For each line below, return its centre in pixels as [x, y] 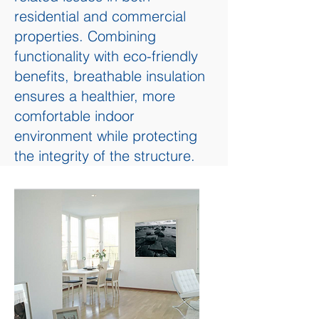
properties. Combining [85, 36]
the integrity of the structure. [105, 156]
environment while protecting [106, 136]
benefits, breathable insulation [110, 76]
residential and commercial [100, 16]
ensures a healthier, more [95, 96]
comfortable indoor [74, 116]
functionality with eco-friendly [106, 56]
